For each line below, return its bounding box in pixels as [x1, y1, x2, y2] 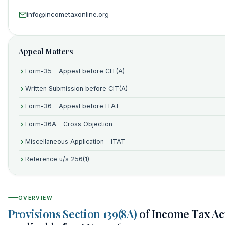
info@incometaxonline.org [27, 10, 109, 18]
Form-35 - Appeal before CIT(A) [25, 67, 125, 75]
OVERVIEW [18, 194, 53, 201]
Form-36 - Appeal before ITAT [25, 102, 120, 110]
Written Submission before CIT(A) [25, 85, 128, 92]
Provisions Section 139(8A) [8, 206, 137, 221]
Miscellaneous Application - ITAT [25, 138, 125, 145]
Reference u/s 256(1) [25, 155, 89, 163]
